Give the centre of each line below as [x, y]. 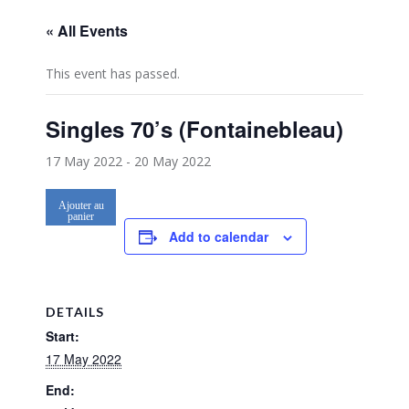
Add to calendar [219, 237]
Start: [63, 336]
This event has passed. [113, 74]
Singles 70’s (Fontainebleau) [194, 129]
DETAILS [75, 312]
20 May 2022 [173, 162]
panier [81, 217]
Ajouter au [81, 206]
